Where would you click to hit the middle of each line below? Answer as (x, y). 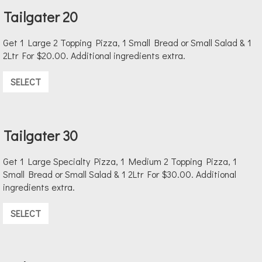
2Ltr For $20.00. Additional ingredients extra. (94, 56)
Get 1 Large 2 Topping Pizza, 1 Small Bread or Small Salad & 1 (127, 43)
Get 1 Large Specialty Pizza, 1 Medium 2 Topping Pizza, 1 (120, 161)
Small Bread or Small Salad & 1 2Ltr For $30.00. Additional (120, 174)
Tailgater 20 (41, 17)
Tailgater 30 (41, 136)
